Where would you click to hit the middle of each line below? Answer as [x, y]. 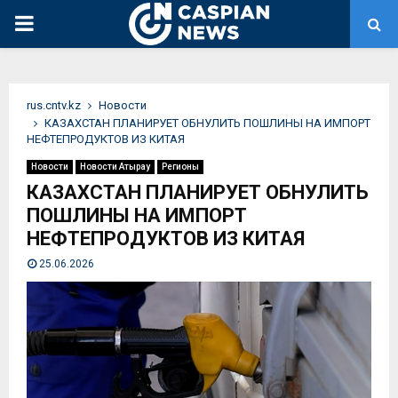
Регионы [180, 167]
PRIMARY [59, 23]
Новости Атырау [115, 167]
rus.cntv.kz [54, 105]
